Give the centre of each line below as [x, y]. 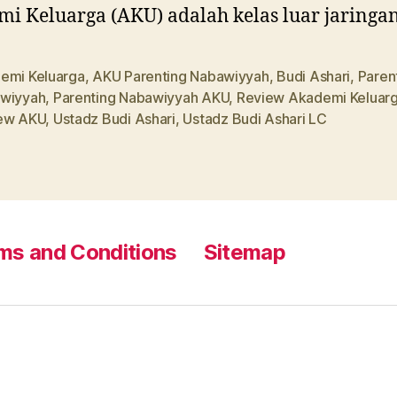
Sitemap [245, 252]
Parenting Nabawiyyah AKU [141, 97]
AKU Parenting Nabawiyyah [181, 76]
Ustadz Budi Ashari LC [255, 118]
